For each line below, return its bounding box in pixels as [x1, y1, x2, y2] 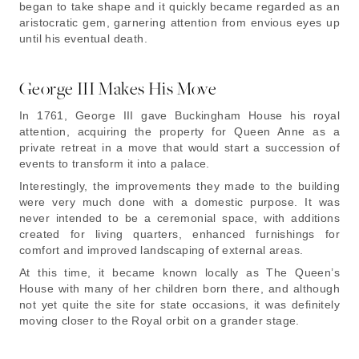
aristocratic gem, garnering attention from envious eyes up [19, 15, 340, 29]
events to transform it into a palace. [19, 156, 210, 170]
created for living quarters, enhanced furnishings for [19, 227, 340, 240]
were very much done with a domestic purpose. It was [19, 195, 340, 208]
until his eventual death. [19, 31, 147, 45]
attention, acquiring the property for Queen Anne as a [19, 124, 340, 138]
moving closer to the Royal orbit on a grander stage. [19, 313, 300, 327]
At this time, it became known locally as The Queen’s [19, 265, 340, 279]
